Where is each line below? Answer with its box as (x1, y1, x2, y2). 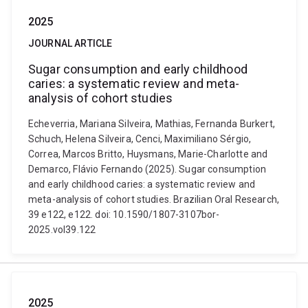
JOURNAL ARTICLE (28, 38, 113, 49)
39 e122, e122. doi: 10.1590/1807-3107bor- (28, 209, 220, 220)
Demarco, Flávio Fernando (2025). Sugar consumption (28, 164, 267, 175)
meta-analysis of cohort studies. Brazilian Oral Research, (28, 194, 280, 205)
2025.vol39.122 (28, 224, 96, 235)
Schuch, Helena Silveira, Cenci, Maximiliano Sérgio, (28, 133, 252, 144)
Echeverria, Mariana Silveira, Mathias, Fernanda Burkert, (28, 118, 275, 129)
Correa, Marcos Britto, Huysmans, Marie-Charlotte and (28, 148, 268, 159)
